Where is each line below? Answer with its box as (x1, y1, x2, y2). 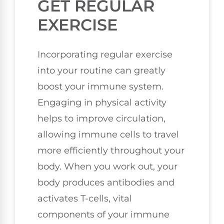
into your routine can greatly (37, 64, 165, 76)
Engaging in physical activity (37, 96, 166, 108)
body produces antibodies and (37, 176, 174, 188)
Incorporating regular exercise (37, 48, 172, 60)
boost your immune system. (37, 80, 163, 92)
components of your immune (37, 208, 169, 220)
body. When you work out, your (37, 160, 177, 172)
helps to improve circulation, (37, 112, 165, 124)
